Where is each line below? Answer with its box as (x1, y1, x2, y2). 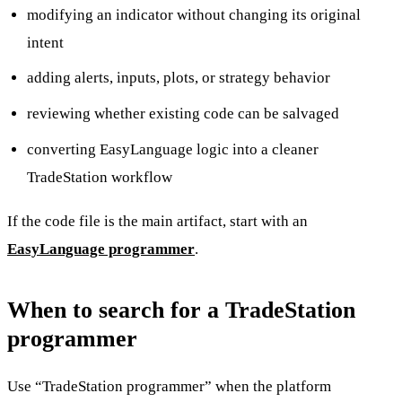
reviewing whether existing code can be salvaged (27, 105, 340, 123)
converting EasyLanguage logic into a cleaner (27, 140, 319, 158)
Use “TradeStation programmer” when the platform (7, 378, 331, 396)
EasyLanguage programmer (7, 240, 195, 258)
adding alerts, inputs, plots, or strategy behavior (27, 69, 331, 87)
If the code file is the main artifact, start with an (7, 213, 308, 231)
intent (27, 33, 65, 51)
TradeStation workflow (27, 168, 173, 186)
